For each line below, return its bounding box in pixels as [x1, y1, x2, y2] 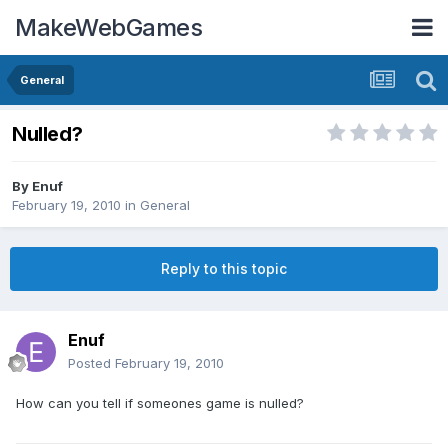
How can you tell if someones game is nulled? [16, 395, 304, 412]
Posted [68, 355, 115, 372]
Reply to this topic [161, 260, 287, 278]
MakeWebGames [15, 12, 202, 42]
